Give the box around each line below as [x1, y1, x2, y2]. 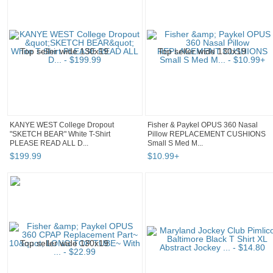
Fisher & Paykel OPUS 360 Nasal [147, 121, 258, 130]
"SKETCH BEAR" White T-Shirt [10, 130, 110, 139]
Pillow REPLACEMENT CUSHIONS [147, 130, 266, 139]
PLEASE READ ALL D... [10, 139, 88, 148]
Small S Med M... [147, 139, 203, 148]
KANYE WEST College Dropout [10, 121, 114, 130]
